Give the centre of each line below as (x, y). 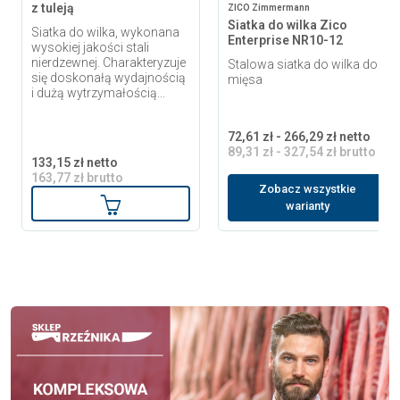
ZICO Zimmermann (269, 7)
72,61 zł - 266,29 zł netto (299, 136)
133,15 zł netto (75, 162)
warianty (307, 206)
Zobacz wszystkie (307, 189)
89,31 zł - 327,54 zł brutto (302, 151)
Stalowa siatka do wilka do (303, 64)
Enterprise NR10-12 (285, 40)
